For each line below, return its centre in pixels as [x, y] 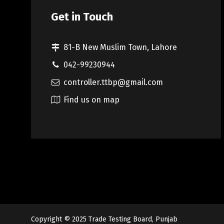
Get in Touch [82, 17]
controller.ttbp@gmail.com [113, 82]
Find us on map [91, 100]
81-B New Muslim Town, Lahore [120, 47]
